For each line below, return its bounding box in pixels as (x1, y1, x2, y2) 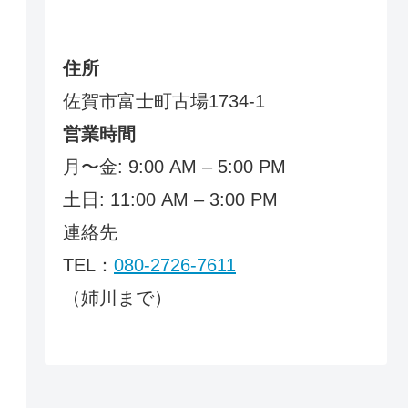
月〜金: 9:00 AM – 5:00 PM (63, 156, 286, 177)
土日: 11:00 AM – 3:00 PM (63, 189, 278, 209)
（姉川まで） (63, 287, 172, 308)
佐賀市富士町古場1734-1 (63, 90, 265, 111)
